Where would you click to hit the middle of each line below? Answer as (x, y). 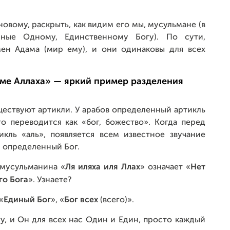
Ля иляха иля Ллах (103, 167)
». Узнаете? (50, 180)
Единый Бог (27, 200)
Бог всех (81, 200)
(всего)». (116, 200)
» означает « (165, 167)
